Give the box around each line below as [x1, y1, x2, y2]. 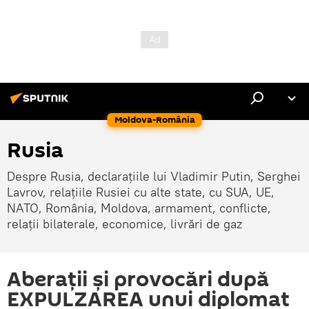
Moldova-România [114, 113, 195, 126]
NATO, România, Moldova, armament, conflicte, [7, 200, 271, 216]
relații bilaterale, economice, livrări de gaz [7, 216, 242, 232]
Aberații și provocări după [7, 265, 269, 295]
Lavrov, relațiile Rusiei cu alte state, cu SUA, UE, [7, 184, 275, 200]
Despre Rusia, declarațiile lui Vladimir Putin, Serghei [7, 168, 301, 184]
